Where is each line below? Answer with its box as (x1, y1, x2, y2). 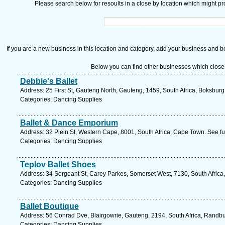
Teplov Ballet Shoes (20, 160, 96, 169)
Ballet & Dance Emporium (20, 119, 118, 127)
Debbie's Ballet (20, 77, 77, 85)
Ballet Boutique (20, 202, 79, 210)
